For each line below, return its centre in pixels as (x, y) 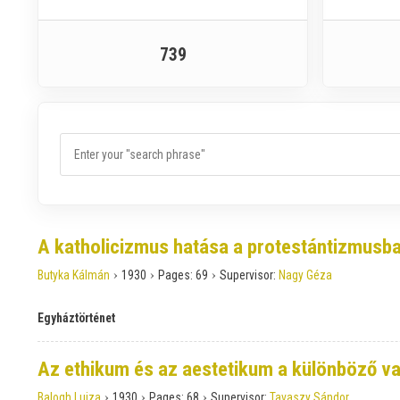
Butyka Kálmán (74, 275)
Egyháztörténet (76, 318)
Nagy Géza (305, 275)
